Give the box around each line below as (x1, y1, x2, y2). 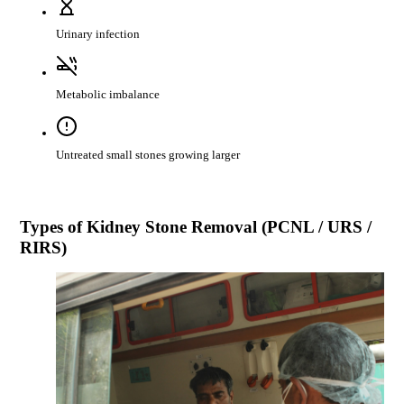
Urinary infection (55, 27, 140, 41)
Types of (19, 217, 87, 237)
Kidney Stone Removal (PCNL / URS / (86, 217, 372, 237)
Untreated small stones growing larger (55, 148, 240, 162)
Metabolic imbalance (55, 87, 160, 102)
